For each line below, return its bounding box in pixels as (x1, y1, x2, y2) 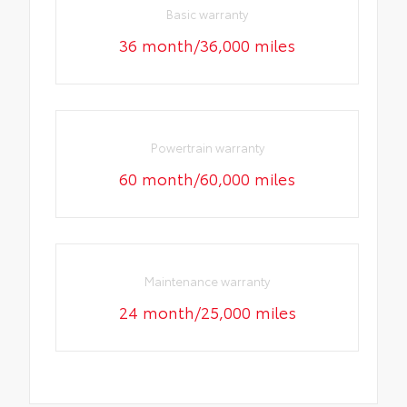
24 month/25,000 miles (118, 300, 296, 324)
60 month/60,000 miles (119, 165, 296, 190)
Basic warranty (166, 5, 249, 22)
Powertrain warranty (150, 138, 264, 155)
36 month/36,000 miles (119, 32, 296, 56)
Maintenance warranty (144, 273, 271, 290)
